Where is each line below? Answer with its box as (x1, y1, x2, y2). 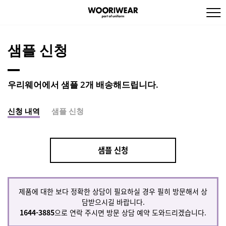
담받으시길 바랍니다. (81, 196, 145, 207)
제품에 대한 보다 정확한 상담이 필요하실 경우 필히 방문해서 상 (19, 186, 207, 196)
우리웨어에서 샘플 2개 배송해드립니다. (8, 78, 158, 90)
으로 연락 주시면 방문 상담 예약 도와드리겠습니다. (54, 207, 206, 217)
